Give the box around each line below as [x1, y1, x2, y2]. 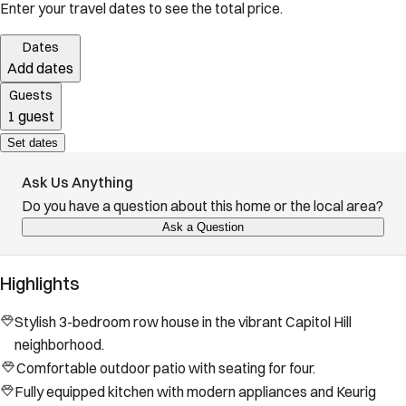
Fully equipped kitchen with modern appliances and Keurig [14, 382, 376, 401]
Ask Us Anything [22, 173, 133, 192]
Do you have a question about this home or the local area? [22, 197, 383, 216]
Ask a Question [162, 220, 244, 235]
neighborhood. [14, 335, 105, 354]
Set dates [7, 136, 58, 150]
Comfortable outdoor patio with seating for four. [16, 359, 315, 378]
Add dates [7, 59, 73, 78]
